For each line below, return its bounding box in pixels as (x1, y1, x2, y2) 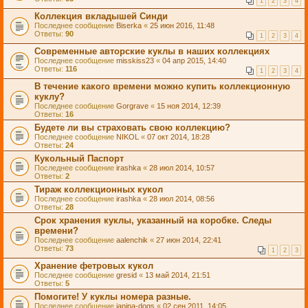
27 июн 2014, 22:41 (156, 236, 221, 244)
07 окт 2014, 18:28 (147, 133, 210, 141)
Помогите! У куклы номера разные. (34, 291, 191, 302)
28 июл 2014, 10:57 (149, 164, 214, 172)
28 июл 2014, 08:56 (149, 195, 214, 203)
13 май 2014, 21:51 (145, 271, 210, 279)
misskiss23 (116, 56, 154, 65)
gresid (116, 271, 137, 279)
